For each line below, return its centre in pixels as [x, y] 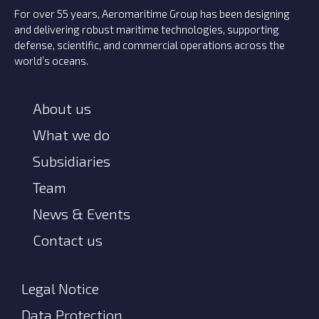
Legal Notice [60, 289]
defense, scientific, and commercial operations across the [150, 45]
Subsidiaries [72, 161]
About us [62, 109]
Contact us [68, 240]
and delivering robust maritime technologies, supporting [147, 30]
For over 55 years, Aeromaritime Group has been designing [152, 14]
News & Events [82, 214]
